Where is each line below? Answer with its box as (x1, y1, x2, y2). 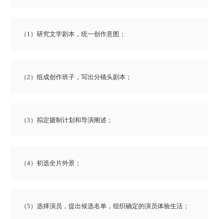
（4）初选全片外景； (21, 159, 82, 167)
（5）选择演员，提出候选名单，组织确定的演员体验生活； (21, 202, 190, 210)
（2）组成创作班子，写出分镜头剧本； (21, 73, 132, 81)
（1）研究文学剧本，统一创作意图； (21, 30, 126, 38)
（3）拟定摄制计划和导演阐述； (21, 116, 113, 124)
